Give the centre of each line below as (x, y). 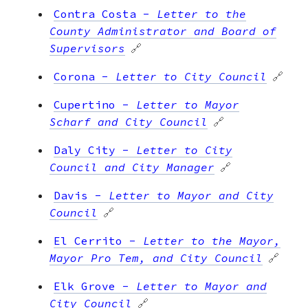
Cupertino (85, 104)
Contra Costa (95, 13)
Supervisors (87, 48)
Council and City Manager (132, 167)
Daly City (85, 150)
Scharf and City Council (129, 121)
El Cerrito (88, 240)
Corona (74, 76)
